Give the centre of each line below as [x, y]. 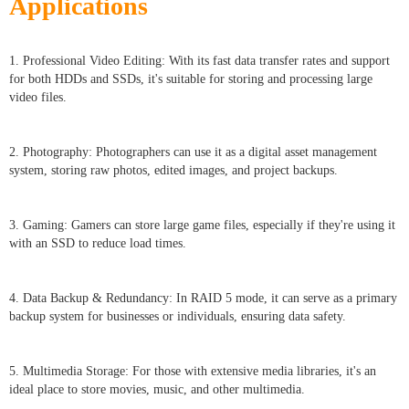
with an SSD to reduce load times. [98, 244]
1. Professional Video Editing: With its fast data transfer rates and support [199, 61]
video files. [38, 98]
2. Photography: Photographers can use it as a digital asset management [193, 152]
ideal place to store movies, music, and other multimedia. [157, 390]
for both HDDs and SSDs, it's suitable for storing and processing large [191, 79]
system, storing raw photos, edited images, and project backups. [173, 171]
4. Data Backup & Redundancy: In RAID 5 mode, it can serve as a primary [203, 299]
